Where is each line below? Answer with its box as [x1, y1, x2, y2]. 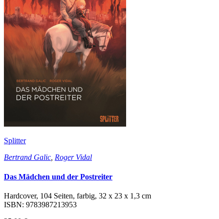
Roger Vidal [55, 153, 92, 162]
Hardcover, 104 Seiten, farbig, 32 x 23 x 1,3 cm [4, 191, 151, 200]
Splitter [4, 136, 26, 145]
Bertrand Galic [4, 153, 51, 162]
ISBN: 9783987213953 [4, 200, 77, 209]
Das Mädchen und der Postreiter [4, 172, 112, 181]
